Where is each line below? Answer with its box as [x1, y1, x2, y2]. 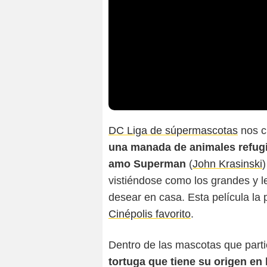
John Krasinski [193, 158, 262, 170]
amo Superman [108, 158, 186, 170]
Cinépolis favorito [108, 208, 191, 221]
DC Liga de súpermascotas [108, 125, 238, 137]
